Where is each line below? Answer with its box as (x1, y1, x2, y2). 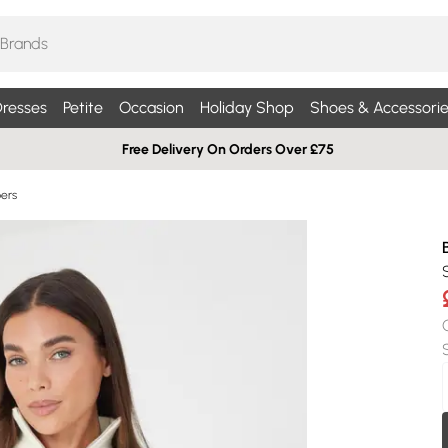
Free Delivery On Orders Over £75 (122, 140, 334, 158)
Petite (62, 98, 103, 117)
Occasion (118, 98, 184, 117)
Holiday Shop (199, 98, 294, 117)
